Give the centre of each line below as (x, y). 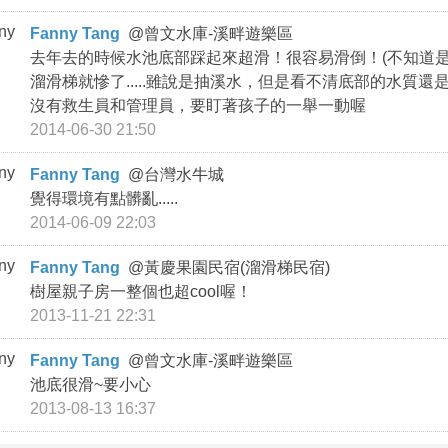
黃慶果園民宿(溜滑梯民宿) (239, 267)
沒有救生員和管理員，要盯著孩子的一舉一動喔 (198, 105)
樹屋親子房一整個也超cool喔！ (141, 291)
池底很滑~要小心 (91, 384)
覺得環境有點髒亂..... (104, 198)
